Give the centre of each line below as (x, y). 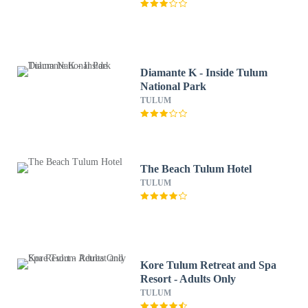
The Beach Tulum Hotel (196, 169)
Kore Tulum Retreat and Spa (209, 265)
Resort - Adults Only (188, 279)
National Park (174, 86)
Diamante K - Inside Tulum (204, 73)
